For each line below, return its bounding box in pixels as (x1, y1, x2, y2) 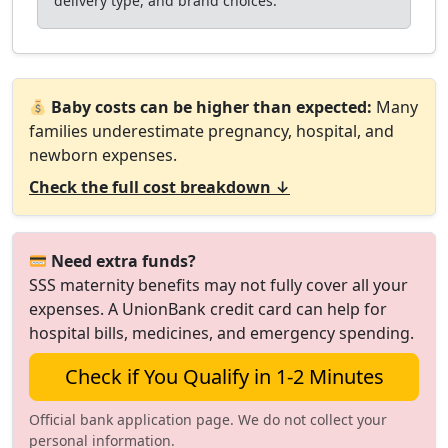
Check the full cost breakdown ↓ (29, 176, 290, 198)
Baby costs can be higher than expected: (51, 96, 373, 118)
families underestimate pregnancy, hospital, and (29, 120, 394, 142)
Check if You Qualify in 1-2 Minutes (64, 363, 384, 390)
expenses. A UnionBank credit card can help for (29, 298, 387, 320)
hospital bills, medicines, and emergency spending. (29, 322, 414, 344)
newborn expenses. (29, 144, 177, 166)
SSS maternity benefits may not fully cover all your (29, 274, 408, 296)
